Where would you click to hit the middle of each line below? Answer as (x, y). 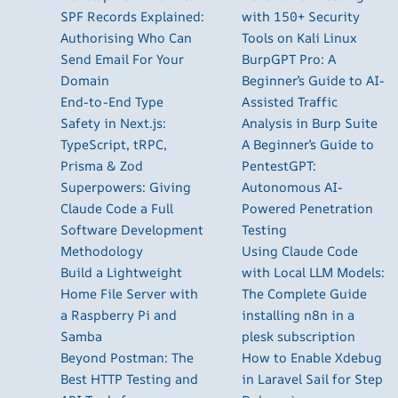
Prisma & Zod (102, 165)
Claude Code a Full (117, 208)
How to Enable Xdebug (312, 357)
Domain (85, 80)
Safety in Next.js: (113, 123)
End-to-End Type (112, 101)
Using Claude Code (300, 251)
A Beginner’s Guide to (308, 144)
